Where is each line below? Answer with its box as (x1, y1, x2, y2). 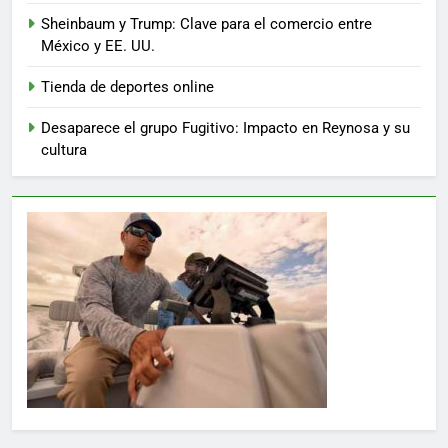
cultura (41, 141, 87, 160)
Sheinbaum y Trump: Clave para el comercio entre (41, 15, 372, 34)
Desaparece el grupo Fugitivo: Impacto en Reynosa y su (41, 119, 410, 138)
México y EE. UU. (41, 37, 155, 56)
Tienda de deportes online (41, 78, 214, 97)
